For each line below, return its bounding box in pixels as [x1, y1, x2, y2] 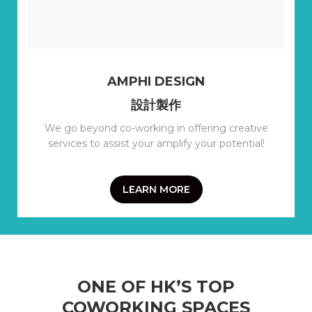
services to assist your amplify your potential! [47, 137, 265, 150]
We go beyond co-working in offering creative [44, 122, 268, 135]
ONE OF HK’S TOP [77, 276, 235, 297]
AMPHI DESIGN [107, 74, 205, 90]
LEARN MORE [122, 183, 190, 196]
